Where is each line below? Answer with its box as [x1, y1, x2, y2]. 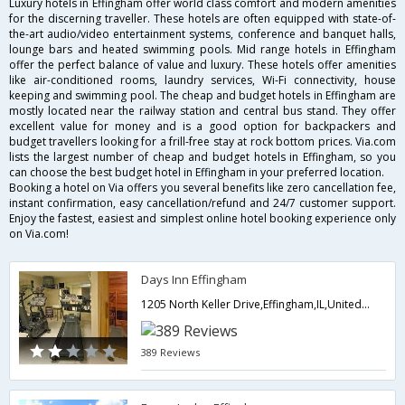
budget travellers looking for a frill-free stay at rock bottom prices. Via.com [9, 134, 396, 150]
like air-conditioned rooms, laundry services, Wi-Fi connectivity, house [9, 72, 396, 89]
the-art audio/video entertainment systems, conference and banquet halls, [9, 26, 396, 42]
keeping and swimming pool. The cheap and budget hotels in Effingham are [9, 88, 396, 104]
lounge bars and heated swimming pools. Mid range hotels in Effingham [9, 42, 396, 58]
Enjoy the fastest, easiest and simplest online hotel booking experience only [9, 211, 396, 227]
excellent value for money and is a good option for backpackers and [9, 118, 396, 135]
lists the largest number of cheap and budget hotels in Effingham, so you [9, 149, 396, 165]
